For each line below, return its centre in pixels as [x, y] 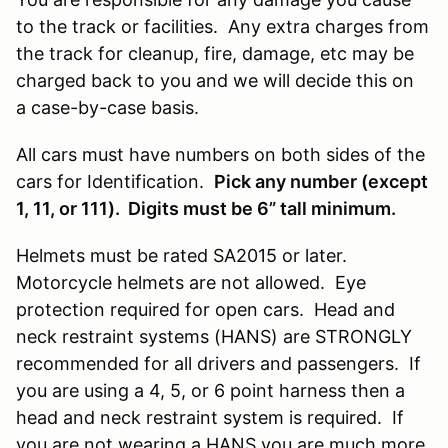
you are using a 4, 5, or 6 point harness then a [210, 390]
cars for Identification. [115, 181]
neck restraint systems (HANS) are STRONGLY [214, 336]
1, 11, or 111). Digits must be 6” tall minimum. [206, 208]
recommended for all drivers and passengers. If [218, 363]
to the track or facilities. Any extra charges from [222, 26]
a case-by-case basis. [107, 107]
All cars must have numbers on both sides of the [220, 154]
